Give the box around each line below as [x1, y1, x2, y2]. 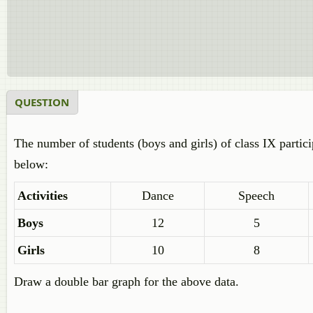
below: [14, 157, 48, 171]
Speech [238, 189, 275, 203]
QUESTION [15, 95, 69, 109]
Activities [17, 189, 68, 203]
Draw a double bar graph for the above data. [14, 275, 239, 289]
